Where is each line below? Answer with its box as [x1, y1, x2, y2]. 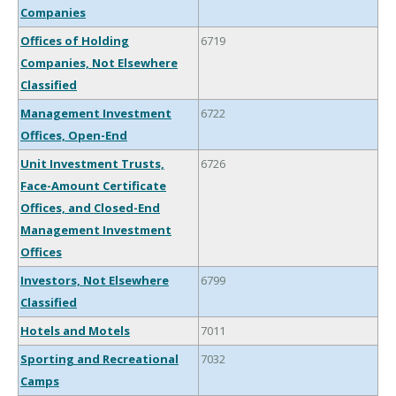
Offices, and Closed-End [20, 200, 160, 217]
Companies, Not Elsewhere [20, 55, 178, 72]
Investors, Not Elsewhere [20, 272, 169, 289]
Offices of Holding [20, 33, 129, 49]
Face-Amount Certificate [20, 178, 166, 194]
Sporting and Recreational [20, 351, 179, 368]
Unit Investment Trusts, [20, 156, 164, 172]
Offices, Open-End [20, 127, 127, 144]
